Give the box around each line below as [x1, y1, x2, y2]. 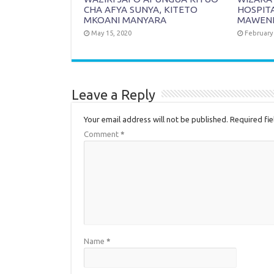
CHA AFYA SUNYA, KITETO [84, 4, 198, 15]
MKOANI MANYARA [84, 14, 166, 25]
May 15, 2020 [91, 29, 131, 37]
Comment [84, 129, 120, 138]
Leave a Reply [72, 86, 155, 102]
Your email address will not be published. [84, 114, 228, 124]
